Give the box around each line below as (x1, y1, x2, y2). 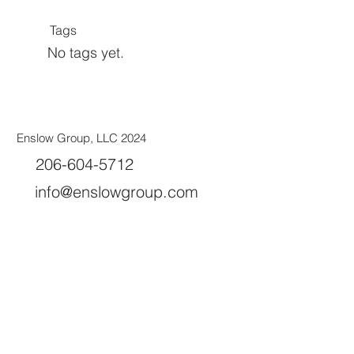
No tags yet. (47, 43, 124, 62)
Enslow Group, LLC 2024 (17, 130, 146, 146)
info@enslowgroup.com (35, 182, 198, 202)
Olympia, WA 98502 (35, 209, 175, 229)
